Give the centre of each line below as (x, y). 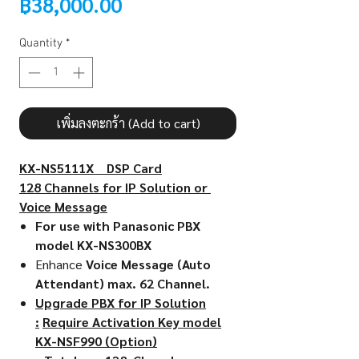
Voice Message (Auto (148, 264)
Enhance (61, 264)
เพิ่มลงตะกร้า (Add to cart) (128, 123)
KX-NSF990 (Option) (96, 341)
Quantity (41, 43)
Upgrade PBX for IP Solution (121, 302)
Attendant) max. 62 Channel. (123, 283)
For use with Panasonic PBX (118, 225)
